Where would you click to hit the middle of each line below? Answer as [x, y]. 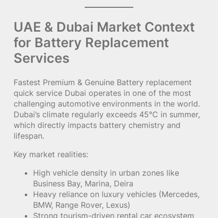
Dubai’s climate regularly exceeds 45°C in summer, [107, 114]
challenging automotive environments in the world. [107, 103]
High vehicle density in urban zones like [106, 173]
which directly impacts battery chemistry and [97, 125]
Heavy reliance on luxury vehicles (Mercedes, [116, 194]
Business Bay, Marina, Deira [83, 184]
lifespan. [29, 136]
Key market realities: [51, 154]
